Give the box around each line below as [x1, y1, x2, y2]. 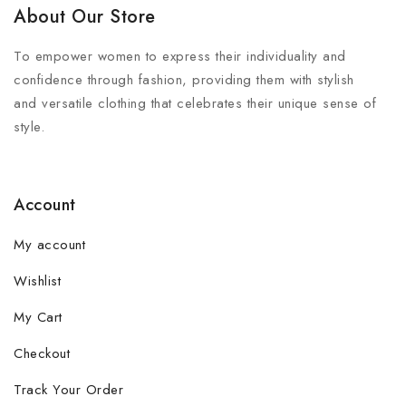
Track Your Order [14, 379, 123, 400]
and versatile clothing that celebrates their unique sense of [14, 93, 376, 113]
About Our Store [14, 4, 156, 30]
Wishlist [14, 270, 61, 291]
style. [14, 117, 44, 137]
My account [14, 234, 85, 255]
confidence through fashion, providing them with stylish [14, 70, 354, 90]
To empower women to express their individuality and [14, 46, 346, 66]
